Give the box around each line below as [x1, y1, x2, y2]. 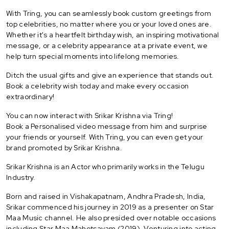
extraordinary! [6, 91, 55, 101]
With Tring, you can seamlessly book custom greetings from [6, 8, 212, 18]
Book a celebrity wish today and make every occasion [6, 81, 189, 90]
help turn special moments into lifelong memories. [6, 51, 179, 61]
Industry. [6, 172, 37, 182]
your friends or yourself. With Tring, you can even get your [6, 132, 203, 142]
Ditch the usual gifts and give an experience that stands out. [6, 70, 214, 80]
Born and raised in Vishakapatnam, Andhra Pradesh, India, [6, 191, 206, 201]
